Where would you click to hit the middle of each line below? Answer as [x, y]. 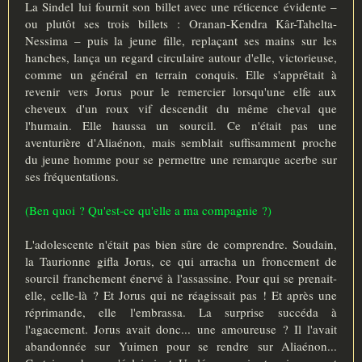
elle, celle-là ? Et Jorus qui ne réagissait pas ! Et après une [181, 295]
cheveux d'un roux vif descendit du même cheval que [181, 108]
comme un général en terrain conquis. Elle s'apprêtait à [181, 74]
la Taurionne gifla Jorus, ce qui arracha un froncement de [181, 261]
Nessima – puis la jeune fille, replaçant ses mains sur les [181, 40]
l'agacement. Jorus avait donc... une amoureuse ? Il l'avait [181, 328]
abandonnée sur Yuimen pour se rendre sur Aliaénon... [181, 345]
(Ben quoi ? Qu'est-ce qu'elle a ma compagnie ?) [148, 210]
